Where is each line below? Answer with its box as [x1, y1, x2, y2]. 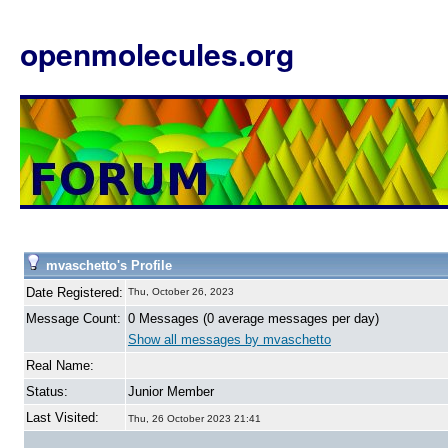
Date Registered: [26, 285, 123, 300]
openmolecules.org [20, 32, 294, 75]
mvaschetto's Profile [42, 258, 172, 273]
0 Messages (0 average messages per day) [128, 311, 379, 326]
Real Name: [26, 358, 94, 373]
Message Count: [26, 311, 121, 326]
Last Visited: [26, 410, 99, 425]
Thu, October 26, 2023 [128, 286, 234, 297]
